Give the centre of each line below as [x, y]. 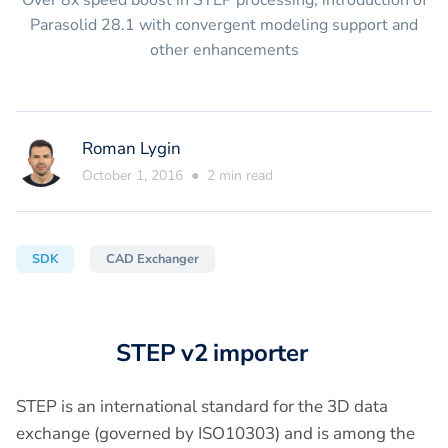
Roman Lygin [131, 148]
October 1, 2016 [132, 175]
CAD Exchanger [152, 259]
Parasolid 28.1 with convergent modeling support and [224, 25]
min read [244, 175]
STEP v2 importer [212, 353]
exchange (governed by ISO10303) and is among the [215, 433]
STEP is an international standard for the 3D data [202, 406]
